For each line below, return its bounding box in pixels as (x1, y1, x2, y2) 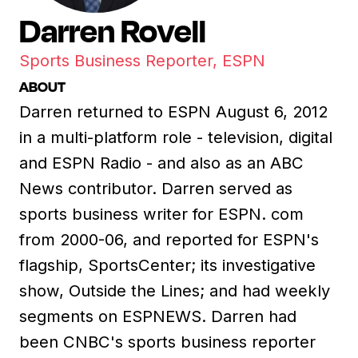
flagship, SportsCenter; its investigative (19, 255, 316, 275)
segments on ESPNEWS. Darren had (19, 306, 296, 326)
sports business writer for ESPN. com (19, 204, 304, 224)
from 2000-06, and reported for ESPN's (19, 229, 319, 249)
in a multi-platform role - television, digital (19, 127, 332, 147)
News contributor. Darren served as (19, 178, 292, 198)
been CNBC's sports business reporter (19, 332, 316, 352)
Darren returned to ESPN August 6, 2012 (19, 101, 328, 121)
